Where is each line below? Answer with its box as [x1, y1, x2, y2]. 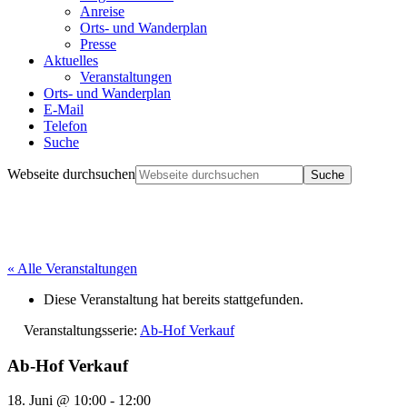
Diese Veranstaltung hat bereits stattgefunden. [44, 291, 303, 307]
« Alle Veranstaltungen [7, 260, 137, 276]
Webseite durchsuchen [7, 165, 135, 182]
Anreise [80, 3, 124, 19]
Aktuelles [44, 52, 98, 68]
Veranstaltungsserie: [24, 322, 140, 338]
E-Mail [44, 101, 84, 117]
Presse [80, 35, 116, 52]
